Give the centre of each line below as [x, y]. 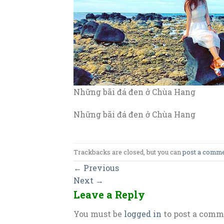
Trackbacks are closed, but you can [128, 152]
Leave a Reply [110, 195]
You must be [99, 214]
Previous [100, 168]
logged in [143, 214]
